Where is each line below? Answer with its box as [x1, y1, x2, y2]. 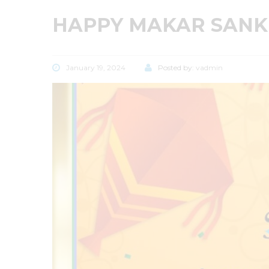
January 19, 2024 [66, 62, 125, 72]
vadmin [196, 62, 223, 72]
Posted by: [158, 62, 196, 72]
